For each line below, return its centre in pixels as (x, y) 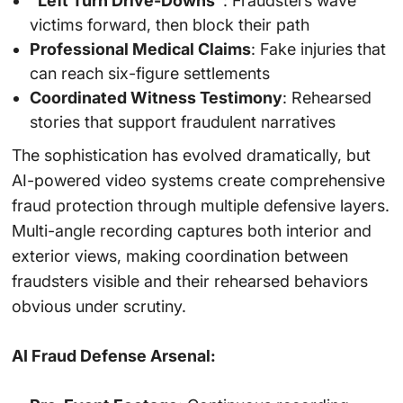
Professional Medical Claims (140, 49)
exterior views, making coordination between (179, 255)
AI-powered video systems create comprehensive (198, 180)
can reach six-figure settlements (149, 73)
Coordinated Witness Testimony (156, 97)
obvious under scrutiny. (99, 306)
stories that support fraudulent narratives (182, 121)
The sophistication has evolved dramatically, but (191, 155)
